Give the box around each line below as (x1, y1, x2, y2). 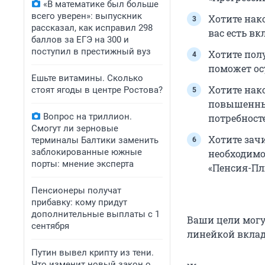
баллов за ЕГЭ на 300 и (31, 34, 129, 45)
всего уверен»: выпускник (31, 11, 142, 21)
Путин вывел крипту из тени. (31, 247, 154, 258)
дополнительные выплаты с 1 (31, 209, 160, 219)
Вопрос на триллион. (43, 111, 132, 122)
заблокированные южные (31, 147, 142, 157)
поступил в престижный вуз (31, 46, 151, 57)
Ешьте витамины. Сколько (31, 73, 143, 83)
